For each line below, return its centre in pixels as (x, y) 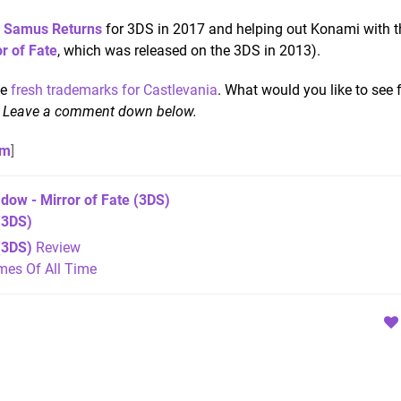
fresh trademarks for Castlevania (114, 90)
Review (56, 247)
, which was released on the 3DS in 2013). (189, 50)
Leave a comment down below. (100, 111)
